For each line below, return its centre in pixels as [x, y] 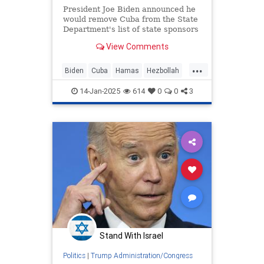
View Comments [136, 47]
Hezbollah [163, 70]
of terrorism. [87, 39]
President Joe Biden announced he [129, 9]
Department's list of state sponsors [131, 29]
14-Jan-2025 [99, 91]
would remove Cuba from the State [130, 19]
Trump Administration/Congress [141, 256]
